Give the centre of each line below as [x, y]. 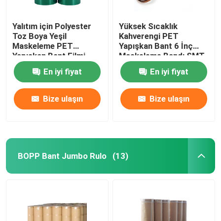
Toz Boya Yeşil [40, 36]
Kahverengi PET [149, 36]
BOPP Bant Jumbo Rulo [62, 156]
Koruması [137, 65]
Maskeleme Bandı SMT [162, 55]
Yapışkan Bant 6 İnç [156, 46]
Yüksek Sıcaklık [148, 26]
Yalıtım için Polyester [52, 26]
